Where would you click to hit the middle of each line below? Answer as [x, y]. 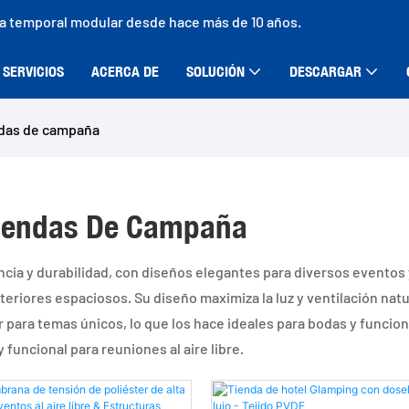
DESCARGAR [325, 71]
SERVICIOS [33, 71]
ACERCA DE [125, 71]
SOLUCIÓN [215, 71]
